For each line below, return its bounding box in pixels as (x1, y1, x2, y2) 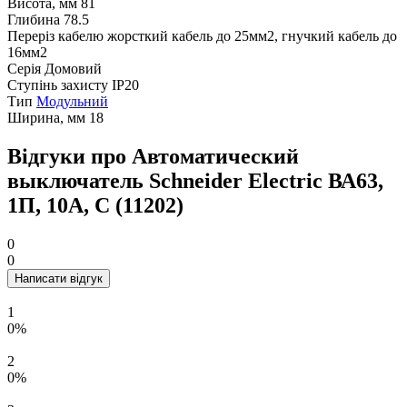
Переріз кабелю (7, 28, 104, 45)
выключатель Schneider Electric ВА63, (7, 169, 383, 194)
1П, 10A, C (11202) (7, 194, 184, 218)
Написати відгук (15, 272, 103, 285)
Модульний (36, 94, 108, 110)
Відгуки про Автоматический (7, 144, 299, 169)
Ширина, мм (7, 110, 85, 126)
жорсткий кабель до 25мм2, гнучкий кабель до (107, 28, 397, 45)
